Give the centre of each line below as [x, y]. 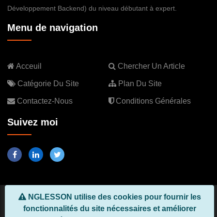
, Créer [198, 202]
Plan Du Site [139, 83]
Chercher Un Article [150, 66]
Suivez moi [33, 122]
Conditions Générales [152, 101]
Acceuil [28, 66]
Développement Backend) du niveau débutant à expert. [92, 8]
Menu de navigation [53, 27]
